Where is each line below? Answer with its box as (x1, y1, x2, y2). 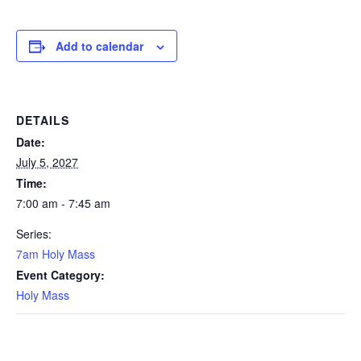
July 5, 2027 (16, 154, 78, 170)
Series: (16, 226, 52, 242)
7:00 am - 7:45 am (16, 195, 110, 211)
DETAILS (16, 112, 69, 128)
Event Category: (16, 267, 105, 283)
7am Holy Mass (16, 246, 95, 262)
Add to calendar (56, 38, 143, 54)
